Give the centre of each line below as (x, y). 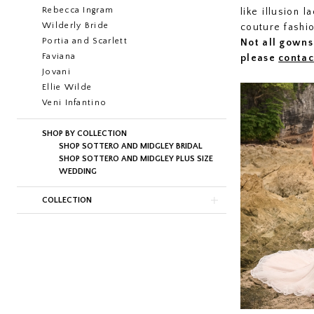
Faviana (59, 56)
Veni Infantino (75, 102)
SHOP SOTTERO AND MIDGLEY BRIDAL (131, 146)
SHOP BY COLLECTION (84, 133)
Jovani (56, 71)
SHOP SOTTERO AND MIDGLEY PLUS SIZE (136, 158)
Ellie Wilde (67, 87)
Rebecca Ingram (78, 10)
